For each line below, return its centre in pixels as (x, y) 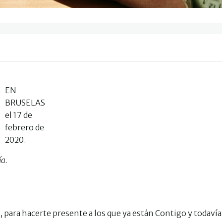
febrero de (24, 127)
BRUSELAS (25, 103)
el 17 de (18, 115)
